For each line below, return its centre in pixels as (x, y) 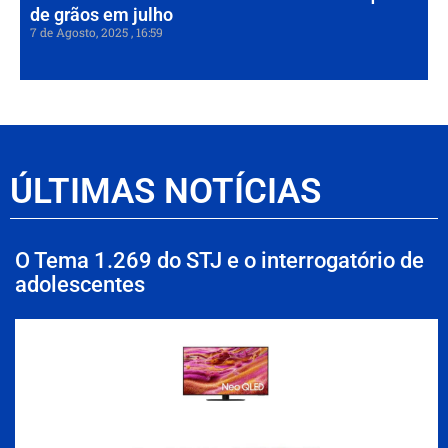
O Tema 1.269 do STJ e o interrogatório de (219, 261)
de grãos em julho (101, 15)
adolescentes (80, 285)
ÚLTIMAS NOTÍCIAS (165, 192)
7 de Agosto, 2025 (80, 32)
